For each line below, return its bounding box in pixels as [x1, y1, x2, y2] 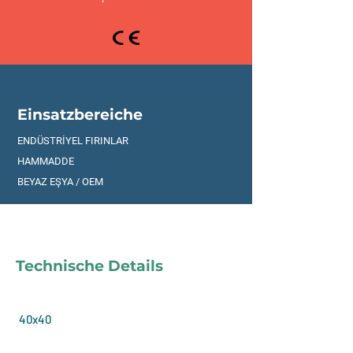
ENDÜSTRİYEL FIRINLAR [17, 135, 128, 147]
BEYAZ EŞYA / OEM [17, 176, 103, 188]
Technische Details [16, 257, 163, 275]
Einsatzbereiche [17, 106, 143, 124]
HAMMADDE [17, 155, 74, 167]
